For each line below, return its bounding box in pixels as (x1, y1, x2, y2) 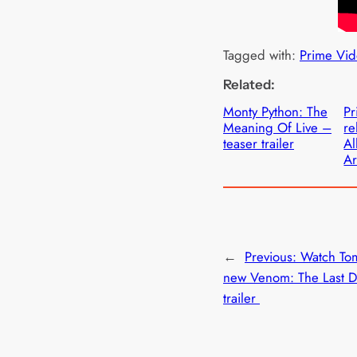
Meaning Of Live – (223, 117, 331, 137)
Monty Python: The (223, 101, 328, 121)
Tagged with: (223, 45, 300, 65)
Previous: (245, 246, 300, 266)
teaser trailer (223, 133, 294, 153)
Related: (223, 76, 275, 92)
